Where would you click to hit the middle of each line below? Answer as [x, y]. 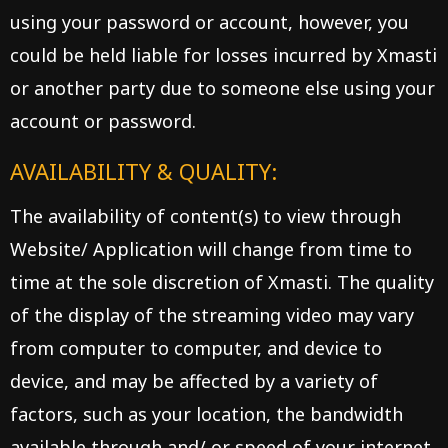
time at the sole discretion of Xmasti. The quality [222, 282]
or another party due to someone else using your [222, 88]
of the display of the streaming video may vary [212, 315]
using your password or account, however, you [209, 22]
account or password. [103, 121]
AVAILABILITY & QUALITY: [143, 171]
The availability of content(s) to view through [205, 216]
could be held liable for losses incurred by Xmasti [223, 55]
